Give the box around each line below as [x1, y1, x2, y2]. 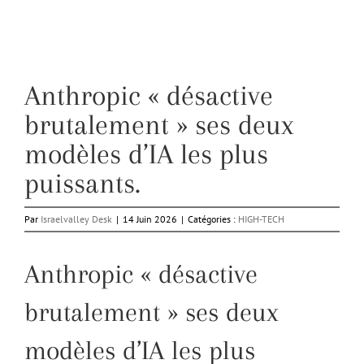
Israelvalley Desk [41, 212, 112, 225]
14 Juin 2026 [123, 212, 177, 225]
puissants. [24, 167, 141, 199]
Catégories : [188, 212, 238, 225]
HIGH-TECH [238, 212, 284, 225]
